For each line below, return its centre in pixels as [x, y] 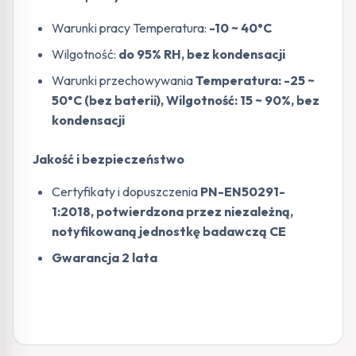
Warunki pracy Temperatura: [129, 28]
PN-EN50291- [242, 192]
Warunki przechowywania [124, 81]
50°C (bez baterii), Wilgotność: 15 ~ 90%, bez [186, 101]
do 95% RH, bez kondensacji [202, 54]
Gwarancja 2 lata [104, 258]
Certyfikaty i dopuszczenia [125, 192]
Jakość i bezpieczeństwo [108, 159]
